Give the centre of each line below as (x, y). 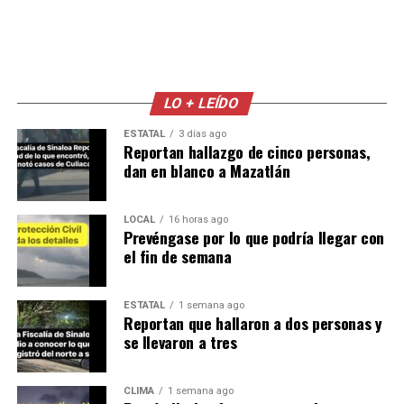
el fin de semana (177, 256)
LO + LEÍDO (202, 103)
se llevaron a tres (180, 342)
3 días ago (202, 134)
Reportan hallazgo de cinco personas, (247, 151)
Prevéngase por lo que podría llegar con (254, 237)
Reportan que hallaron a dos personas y (252, 323)
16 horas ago (198, 220)
